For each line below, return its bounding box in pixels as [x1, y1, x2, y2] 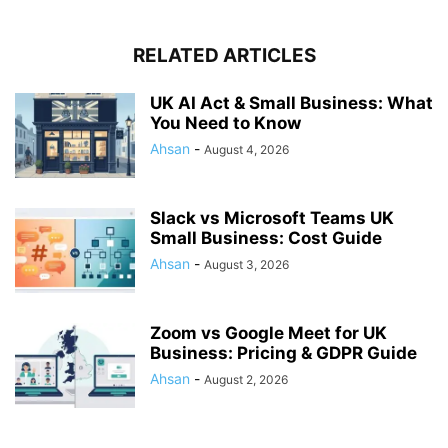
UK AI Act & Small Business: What [150, 93, 433, 114]
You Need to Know [150, 113, 301, 134]
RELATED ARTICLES [132, 44, 316, 68]
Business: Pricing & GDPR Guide [150, 343, 417, 364]
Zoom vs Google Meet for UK [150, 323, 387, 344]
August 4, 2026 [204, 142, 289, 158]
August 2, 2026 [204, 372, 288, 388]
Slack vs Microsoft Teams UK [150, 208, 394, 229]
